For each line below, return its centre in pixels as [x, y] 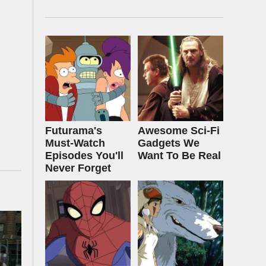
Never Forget [78, 168]
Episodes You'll [84, 156]
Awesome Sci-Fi [179, 131]
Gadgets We [169, 143]
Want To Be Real [179, 156]
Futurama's [74, 131]
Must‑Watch [75, 143]
